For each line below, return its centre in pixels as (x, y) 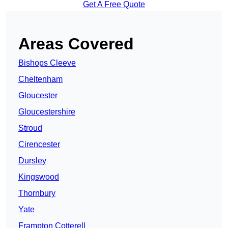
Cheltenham (40, 79)
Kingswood (39, 177)
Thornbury (37, 193)
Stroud (30, 128)
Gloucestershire (47, 112)
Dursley (32, 161)
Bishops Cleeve (47, 63)
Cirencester (39, 145)
